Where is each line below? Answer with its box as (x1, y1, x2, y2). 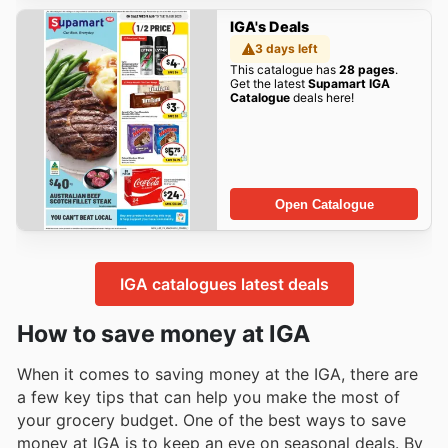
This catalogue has (229, 62, 339, 78)
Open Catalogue (274, 196, 374, 212)
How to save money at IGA (17, 319, 310, 348)
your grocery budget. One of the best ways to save (17, 409, 406, 430)
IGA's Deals (229, 18, 309, 36)
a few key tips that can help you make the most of (17, 386, 400, 407)
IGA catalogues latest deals (119, 273, 329, 294)
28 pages (338, 62, 395, 78)
